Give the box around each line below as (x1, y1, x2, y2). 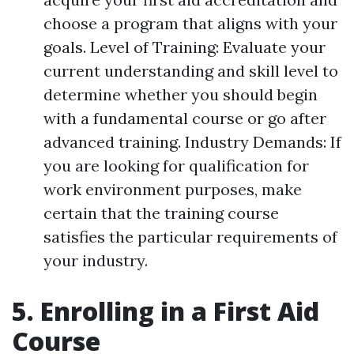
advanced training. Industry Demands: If (43, 132, 341, 153)
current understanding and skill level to (43, 61, 338, 81)
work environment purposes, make (43, 179, 302, 200)
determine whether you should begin (43, 85, 318, 105)
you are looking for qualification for (43, 156, 309, 176)
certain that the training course (43, 203, 279, 224)
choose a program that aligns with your (43, 13, 337, 34)
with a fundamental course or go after (43, 108, 326, 129)
